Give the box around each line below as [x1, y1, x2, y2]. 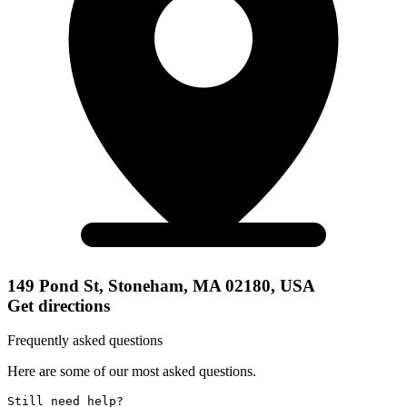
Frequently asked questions [7, 333, 163, 349]
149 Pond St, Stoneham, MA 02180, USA [7, 275, 315, 295]
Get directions [7, 295, 110, 315]
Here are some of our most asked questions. [7, 363, 256, 380]
